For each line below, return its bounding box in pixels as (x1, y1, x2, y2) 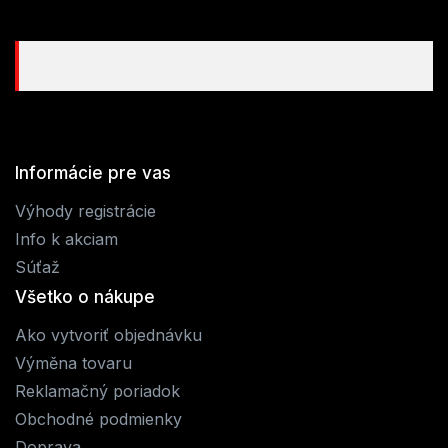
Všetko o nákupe (15, 287, 155, 308)
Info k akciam (15, 229, 118, 250)
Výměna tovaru (15, 353, 132, 374)
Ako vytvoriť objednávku (15, 325, 202, 346)
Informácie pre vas (15, 163, 171, 184)
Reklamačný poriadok (15, 381, 180, 402)
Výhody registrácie (15, 201, 156, 222)
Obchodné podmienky (15, 409, 182, 430)
